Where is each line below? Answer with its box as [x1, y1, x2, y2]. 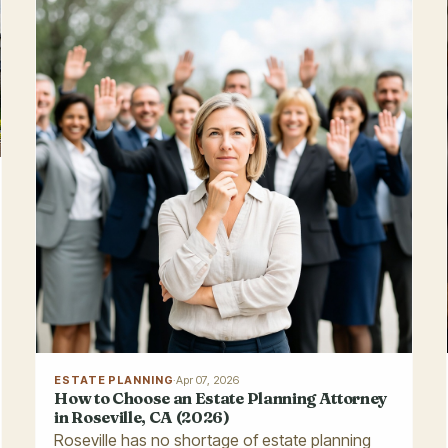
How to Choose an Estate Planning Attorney [54, 387, 388, 408]
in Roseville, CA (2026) [54, 406, 230, 427]
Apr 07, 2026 [176, 372, 240, 387]
